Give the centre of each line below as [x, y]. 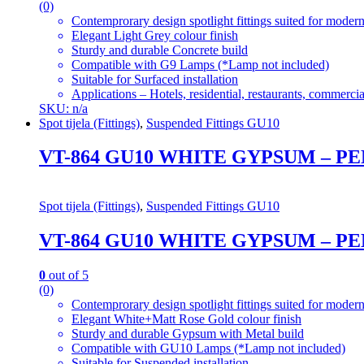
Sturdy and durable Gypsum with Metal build [188, 334]
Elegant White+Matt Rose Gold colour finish [186, 319]
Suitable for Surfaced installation [155, 79]
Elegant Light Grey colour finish [155, 35]
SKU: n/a [63, 108]
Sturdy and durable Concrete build [160, 50]
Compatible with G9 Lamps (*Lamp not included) [200, 64]
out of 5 [67, 275]
